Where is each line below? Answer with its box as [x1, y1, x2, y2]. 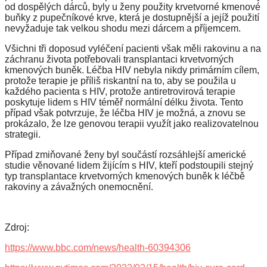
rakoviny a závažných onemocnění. [5, 182, 153, 192]
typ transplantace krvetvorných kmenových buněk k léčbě [5, 171, 245, 181]
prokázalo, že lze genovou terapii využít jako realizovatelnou [5, 119, 259, 129]
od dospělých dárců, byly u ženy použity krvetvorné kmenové [5, 2, 260, 12]
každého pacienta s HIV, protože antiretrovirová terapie [5, 86, 235, 97]
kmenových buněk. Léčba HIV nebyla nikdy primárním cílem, [5, 65, 259, 75]
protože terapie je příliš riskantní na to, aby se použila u [5, 76, 236, 86]
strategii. [5, 129, 41, 139]
